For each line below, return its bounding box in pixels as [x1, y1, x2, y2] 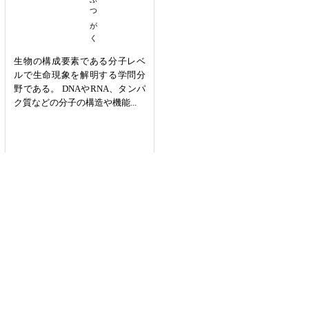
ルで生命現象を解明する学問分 [14, 69, 146, 80]
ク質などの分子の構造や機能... [14, 97, 137, 108]
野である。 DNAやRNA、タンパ [14, 83, 146, 94]
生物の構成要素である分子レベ [14, 55, 146, 66]
